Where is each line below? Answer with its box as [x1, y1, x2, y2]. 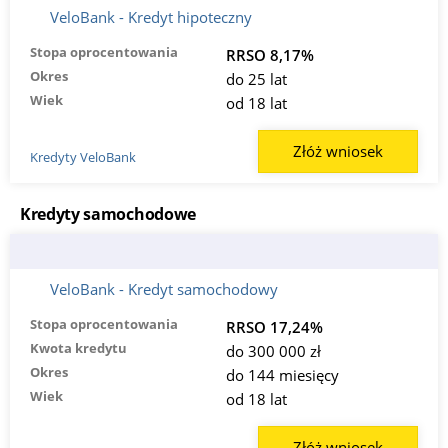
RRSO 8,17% [225, 45, 314, 66]
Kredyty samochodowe [20, 203, 196, 226]
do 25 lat [225, 69, 287, 90]
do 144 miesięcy [225, 365, 339, 386]
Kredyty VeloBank [30, 147, 136, 166]
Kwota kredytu [30, 339, 127, 358]
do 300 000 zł [225, 341, 321, 362]
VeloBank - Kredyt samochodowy [50, 279, 278, 300]
